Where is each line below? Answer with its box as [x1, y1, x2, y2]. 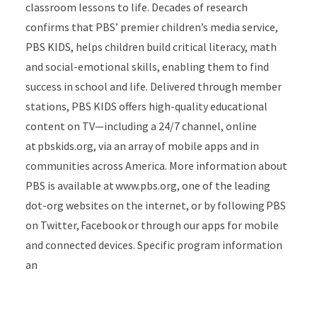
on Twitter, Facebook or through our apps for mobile [25, 218, 279, 232]
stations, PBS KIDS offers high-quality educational [25, 99, 267, 113]
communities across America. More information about [25, 158, 287, 173]
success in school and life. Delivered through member [25, 79, 282, 93]
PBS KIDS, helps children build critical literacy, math [25, 40, 277, 54]
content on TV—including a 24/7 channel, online [25, 119, 257, 133]
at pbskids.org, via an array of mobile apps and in [25, 139, 259, 153]
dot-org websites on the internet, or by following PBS [25, 198, 286, 212]
